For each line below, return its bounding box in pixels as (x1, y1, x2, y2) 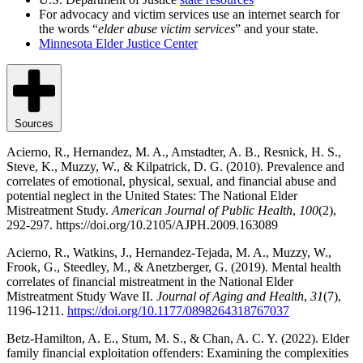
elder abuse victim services (98, 22, 235, 36)
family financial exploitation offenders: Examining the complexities (6, 345, 348, 360)
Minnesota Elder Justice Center (39, 36, 198, 51)
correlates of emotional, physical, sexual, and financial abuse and (6, 173, 336, 188)
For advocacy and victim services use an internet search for (39, 7, 340, 22)
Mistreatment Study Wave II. (6, 288, 156, 303)
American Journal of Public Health (112, 203, 293, 217)
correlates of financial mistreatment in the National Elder (6, 274, 293, 288)
